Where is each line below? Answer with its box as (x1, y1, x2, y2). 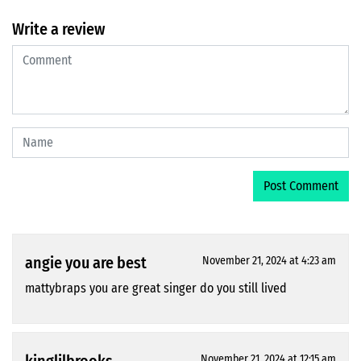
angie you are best (25, 253, 147, 273)
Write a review (12, 19, 105, 39)
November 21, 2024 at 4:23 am (202, 254, 336, 268)
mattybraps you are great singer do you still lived (25, 280, 287, 297)
